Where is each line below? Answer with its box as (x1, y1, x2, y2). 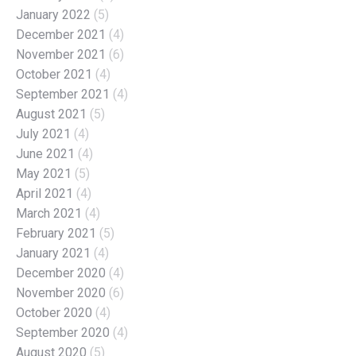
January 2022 (16, 6, 91, 22)
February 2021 (16, 225, 96, 241)
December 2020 (16, 265, 106, 281)
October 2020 (16, 304, 92, 320)
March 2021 (16, 205, 82, 221)
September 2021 (16, 86, 110, 102)
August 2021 (16, 106, 87, 122)
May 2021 (16, 165, 72, 181)
